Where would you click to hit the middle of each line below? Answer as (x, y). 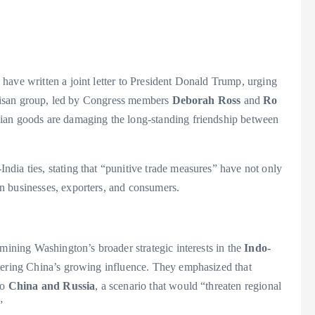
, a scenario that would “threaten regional (188, 286)
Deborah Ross (206, 101)
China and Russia (52, 286)
